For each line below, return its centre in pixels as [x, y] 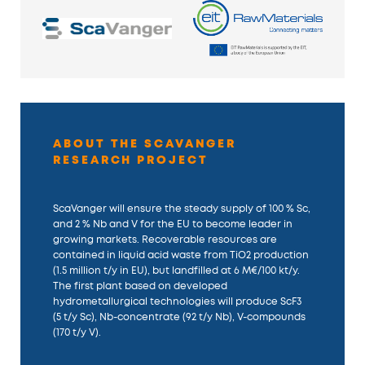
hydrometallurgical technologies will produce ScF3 [178, 301]
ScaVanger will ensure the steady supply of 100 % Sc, [182, 208]
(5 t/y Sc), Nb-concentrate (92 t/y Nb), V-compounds [180, 317]
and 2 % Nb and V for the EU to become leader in [173, 224]
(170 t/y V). [77, 332]
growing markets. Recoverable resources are [165, 239]
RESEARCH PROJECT [131, 160]
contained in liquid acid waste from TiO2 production [181, 255]
